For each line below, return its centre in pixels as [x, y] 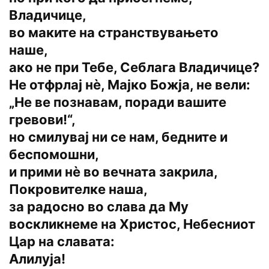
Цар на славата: [62, 242]
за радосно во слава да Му [99, 207]
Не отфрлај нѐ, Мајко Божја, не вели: [130, 85]
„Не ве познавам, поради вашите [118, 102]
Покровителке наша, [78, 189]
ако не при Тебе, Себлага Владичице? [134, 68]
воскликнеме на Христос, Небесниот [132, 224]
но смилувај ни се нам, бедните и [118, 137]
